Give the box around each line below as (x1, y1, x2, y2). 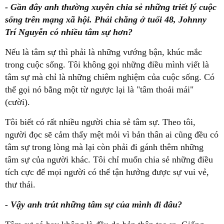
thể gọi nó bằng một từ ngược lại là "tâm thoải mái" (5, 84, 193, 95)
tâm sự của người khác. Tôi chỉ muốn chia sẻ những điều (5, 154, 213, 165)
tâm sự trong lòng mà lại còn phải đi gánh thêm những (5, 142, 203, 152)
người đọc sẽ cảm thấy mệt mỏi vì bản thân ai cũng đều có (5, 129, 218, 140)
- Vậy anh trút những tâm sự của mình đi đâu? (5, 199, 182, 210)
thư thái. (5, 179, 35, 190)
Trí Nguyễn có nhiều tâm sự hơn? (5, 27, 132, 37)
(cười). (5, 97, 30, 107)
